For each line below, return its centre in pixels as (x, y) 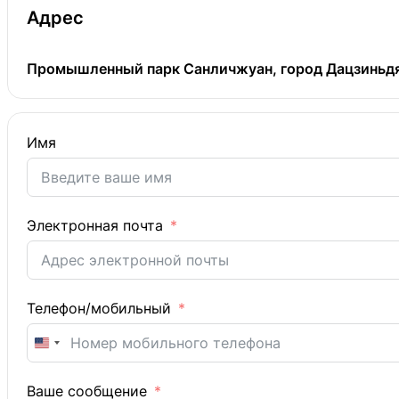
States (63, 370)
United (64, 349)
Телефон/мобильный (98, 309)
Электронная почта (94, 226)
